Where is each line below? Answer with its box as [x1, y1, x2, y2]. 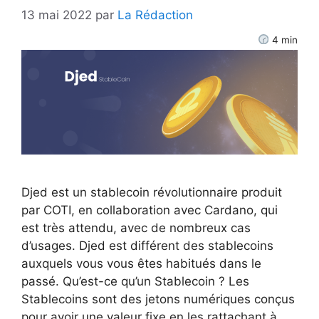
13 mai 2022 [21, 7, 92, 22]
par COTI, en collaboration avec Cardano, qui [21, 203, 278, 218]
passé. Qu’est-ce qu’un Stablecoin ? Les [21, 274, 249, 289]
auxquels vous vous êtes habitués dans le [21, 256, 261, 271]
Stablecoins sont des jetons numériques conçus [21, 292, 295, 307]
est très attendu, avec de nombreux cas [21, 221, 251, 236]
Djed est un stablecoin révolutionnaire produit [21, 185, 282, 200]
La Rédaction [117, 7, 193, 22]
